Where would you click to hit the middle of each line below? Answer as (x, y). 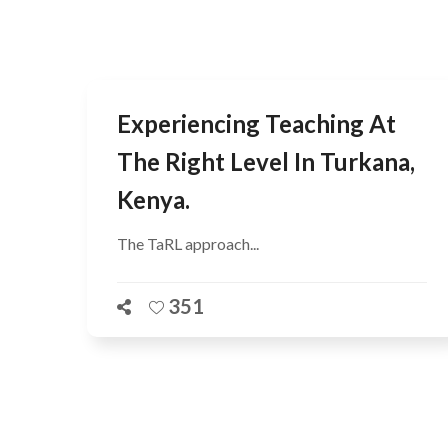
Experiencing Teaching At (256, 123)
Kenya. (153, 199)
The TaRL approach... (188, 243)
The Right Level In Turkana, (266, 161)
